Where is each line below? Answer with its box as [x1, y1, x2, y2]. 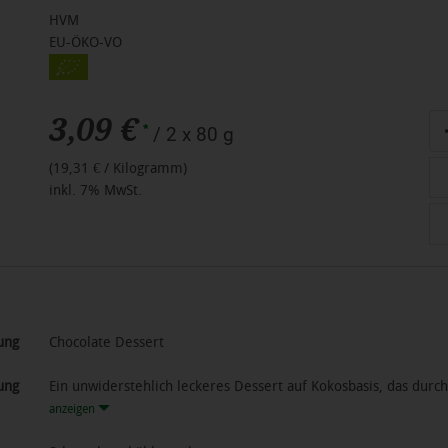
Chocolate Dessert [49, 334, 164, 351]
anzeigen [49, 402, 98, 416]
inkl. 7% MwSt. [49, 182, 142, 200]
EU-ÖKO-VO [49, 34, 122, 52]
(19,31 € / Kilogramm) [49, 160, 187, 178]
